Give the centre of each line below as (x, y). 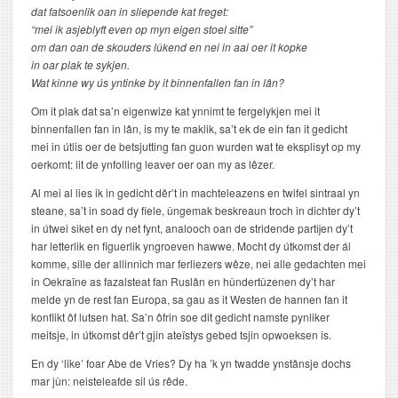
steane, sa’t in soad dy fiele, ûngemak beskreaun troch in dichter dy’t (195, 210)
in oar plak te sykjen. (80, 64)
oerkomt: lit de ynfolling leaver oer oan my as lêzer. (153, 164)
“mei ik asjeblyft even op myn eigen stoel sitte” (143, 29)
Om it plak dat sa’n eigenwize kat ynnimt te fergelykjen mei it (175, 111)
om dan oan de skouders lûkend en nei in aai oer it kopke (171, 47)
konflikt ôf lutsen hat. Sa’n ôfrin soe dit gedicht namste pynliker (180, 317)
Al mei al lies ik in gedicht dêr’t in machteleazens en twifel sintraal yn (195, 192)
